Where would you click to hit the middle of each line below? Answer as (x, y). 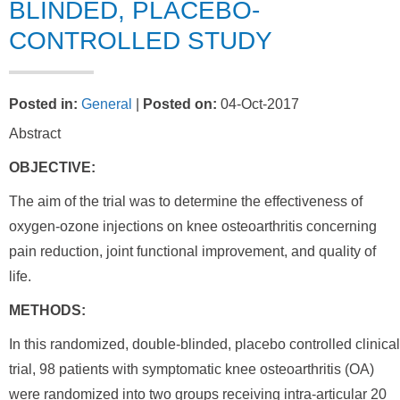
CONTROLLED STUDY (141, 41)
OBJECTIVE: (52, 167)
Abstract (35, 133)
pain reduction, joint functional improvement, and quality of (192, 251)
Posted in (41, 104)
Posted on (178, 104)
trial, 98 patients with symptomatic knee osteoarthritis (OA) (192, 369)
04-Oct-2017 (258, 104)
